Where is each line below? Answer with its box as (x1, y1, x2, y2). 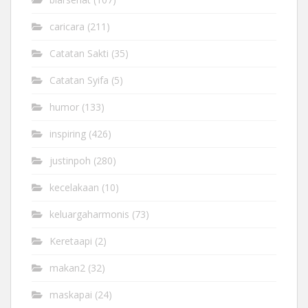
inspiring (49, 127, 86, 141)
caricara (49, 20, 85, 34)
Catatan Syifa (49, 74, 109, 87)
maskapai (49, 288, 92, 302)
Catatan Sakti (49, 47, 109, 60)
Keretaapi (49, 234, 92, 248)
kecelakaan (49, 181, 99, 195)
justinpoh (49, 154, 91, 168)
